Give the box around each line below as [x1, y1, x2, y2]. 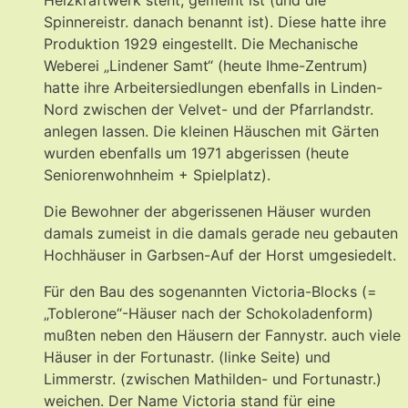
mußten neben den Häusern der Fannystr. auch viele [44, 325, 401, 344]
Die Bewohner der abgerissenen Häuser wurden [44, 201, 371, 220]
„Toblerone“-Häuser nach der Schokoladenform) [44, 303, 373, 322]
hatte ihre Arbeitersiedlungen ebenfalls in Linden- [44, 77, 382, 97]
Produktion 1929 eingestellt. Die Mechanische [44, 34, 358, 53]
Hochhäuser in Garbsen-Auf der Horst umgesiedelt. [44, 245, 396, 264]
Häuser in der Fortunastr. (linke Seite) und [44, 347, 331, 366]
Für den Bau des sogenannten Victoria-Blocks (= [44, 281, 377, 301]
